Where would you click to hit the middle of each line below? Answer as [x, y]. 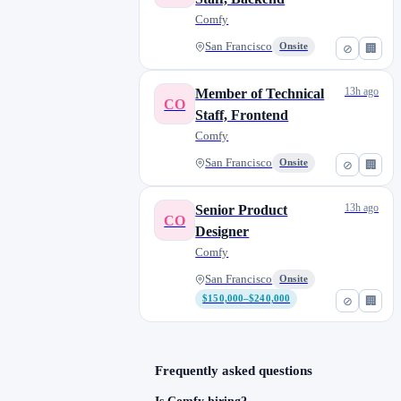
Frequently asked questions [234, 371]
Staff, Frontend [242, 115]
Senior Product [242, 210]
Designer [222, 232]
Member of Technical [260, 94]
